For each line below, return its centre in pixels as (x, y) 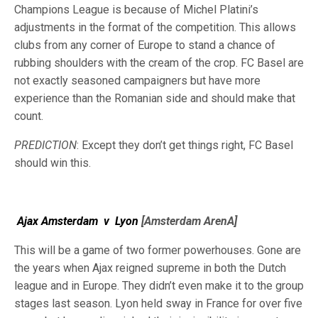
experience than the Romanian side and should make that (155, 98)
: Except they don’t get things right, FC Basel (185, 145)
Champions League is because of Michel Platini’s (136, 10)
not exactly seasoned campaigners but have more (137, 81)
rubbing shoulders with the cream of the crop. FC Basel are (159, 63)
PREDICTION (45, 145)
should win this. (53, 163)
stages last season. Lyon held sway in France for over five (158, 303)
